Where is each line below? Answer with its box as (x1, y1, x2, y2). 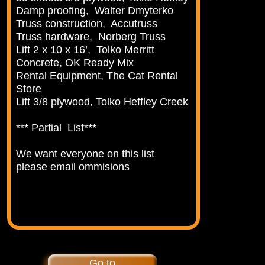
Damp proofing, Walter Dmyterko (16, 5, 174, 17)
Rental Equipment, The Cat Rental (16, 70, 179, 82)
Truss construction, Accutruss (16, 18, 158, 30)
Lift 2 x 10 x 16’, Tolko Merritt (16, 44, 155, 56)
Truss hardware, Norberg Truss (16, 31, 166, 43)
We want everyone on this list (16, 148, 155, 160)
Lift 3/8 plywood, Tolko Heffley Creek (16, 96, 189, 108)
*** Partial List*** (16, 122, 97, 134)
